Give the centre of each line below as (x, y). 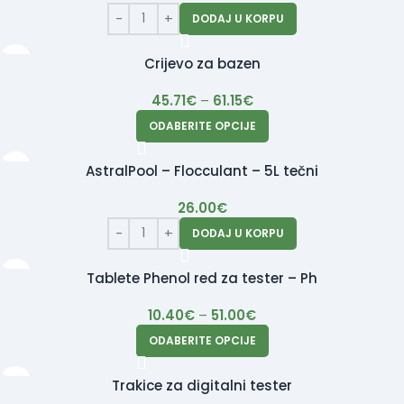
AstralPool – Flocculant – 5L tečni (202, 170)
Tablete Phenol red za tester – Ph (202, 278)
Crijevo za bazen (202, 63)
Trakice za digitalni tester (202, 385)
